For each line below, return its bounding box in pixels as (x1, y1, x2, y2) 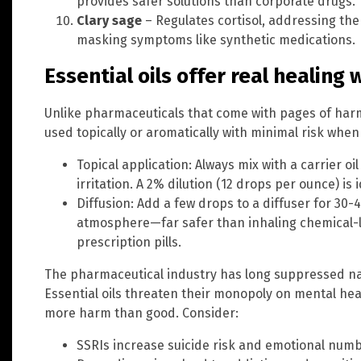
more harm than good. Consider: (44, 305, 239, 321)
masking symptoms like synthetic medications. (77, 31, 355, 48)
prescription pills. (77, 234, 181, 250)
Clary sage (77, 12, 142, 28)
